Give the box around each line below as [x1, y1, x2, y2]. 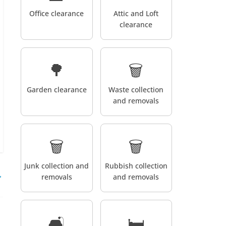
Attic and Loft [114, 8, 159, 18]
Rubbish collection [104, 160, 167, 171]
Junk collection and [24, 160, 89, 171]
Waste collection [108, 84, 164, 94]
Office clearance [29, 8, 84, 18]
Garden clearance [26, 84, 87, 94]
